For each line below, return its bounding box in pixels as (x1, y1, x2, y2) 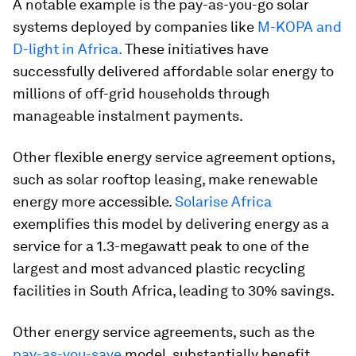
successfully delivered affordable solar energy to (13, 63, 334, 79)
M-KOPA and (257, 18, 342, 35)
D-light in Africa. (13, 41, 122, 57)
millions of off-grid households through (13, 85, 270, 102)
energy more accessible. (13, 193, 175, 210)
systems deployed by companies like (13, 18, 257, 35)
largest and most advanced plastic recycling (13, 260, 305, 277)
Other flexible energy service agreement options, (13, 149, 335, 165)
